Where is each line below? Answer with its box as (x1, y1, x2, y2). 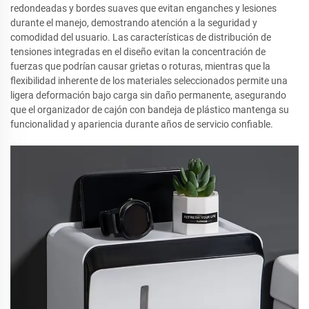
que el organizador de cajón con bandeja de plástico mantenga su (10, 104, 289, 116)
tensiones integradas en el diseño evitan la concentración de (10, 46, 266, 58)
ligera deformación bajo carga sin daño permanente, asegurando (10, 90, 286, 101)
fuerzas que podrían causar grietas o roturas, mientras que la (10, 61, 270, 72)
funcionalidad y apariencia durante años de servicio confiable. (10, 119, 273, 130)
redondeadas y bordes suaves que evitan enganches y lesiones (10, 3, 277, 14)
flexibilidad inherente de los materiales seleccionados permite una (10, 75, 288, 87)
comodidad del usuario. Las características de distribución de (10, 32, 271, 43)
